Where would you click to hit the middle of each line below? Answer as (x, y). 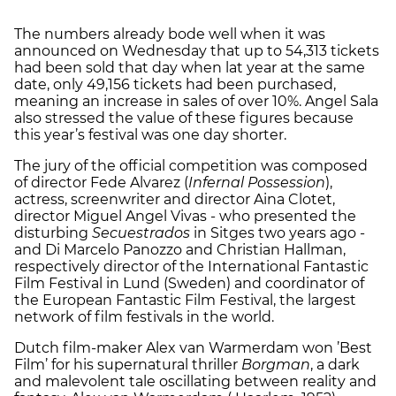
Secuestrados (141, 232)
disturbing (53, 232)
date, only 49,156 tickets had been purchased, (175, 84)
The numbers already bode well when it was (170, 34)
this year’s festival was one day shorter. (150, 134)
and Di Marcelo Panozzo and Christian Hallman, (180, 249)
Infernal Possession (257, 182)
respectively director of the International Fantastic (191, 266)
